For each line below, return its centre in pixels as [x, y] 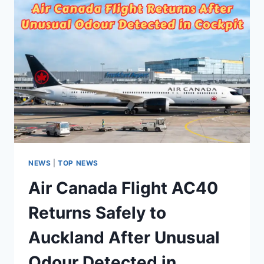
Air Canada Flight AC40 [123, 188]
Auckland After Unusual [124, 238]
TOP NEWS [78, 163]
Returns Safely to [97, 213]
